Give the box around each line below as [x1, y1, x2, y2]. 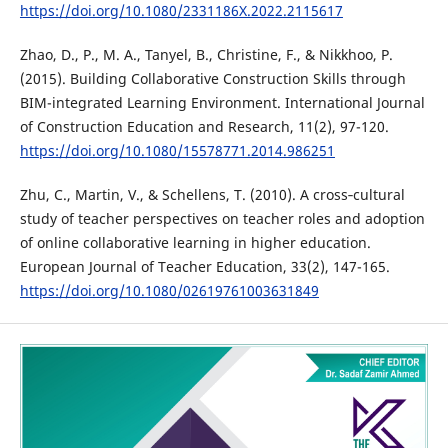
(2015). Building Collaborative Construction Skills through [19, 68, 406, 88]
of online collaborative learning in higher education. [19, 232, 371, 252]
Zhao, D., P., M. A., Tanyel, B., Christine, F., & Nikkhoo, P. [19, 44, 393, 64]
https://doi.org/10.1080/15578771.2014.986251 [19, 140, 335, 160]
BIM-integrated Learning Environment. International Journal [19, 92, 425, 112]
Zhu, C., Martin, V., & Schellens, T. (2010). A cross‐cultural [19, 184, 405, 204]
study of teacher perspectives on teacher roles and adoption [19, 208, 425, 228]
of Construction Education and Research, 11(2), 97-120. [19, 116, 389, 136]
